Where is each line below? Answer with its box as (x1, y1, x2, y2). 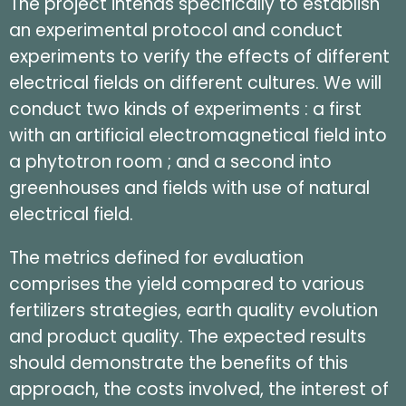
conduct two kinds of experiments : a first (9, 97, 362, 122)
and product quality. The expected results (9, 324, 366, 350)
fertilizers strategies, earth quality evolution (9, 298, 378, 324)
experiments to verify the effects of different (9, 44, 390, 70)
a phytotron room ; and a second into (9, 150, 332, 175)
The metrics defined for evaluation (9, 246, 304, 271)
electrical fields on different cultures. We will (9, 71, 382, 96)
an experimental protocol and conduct (9, 18, 343, 43)
